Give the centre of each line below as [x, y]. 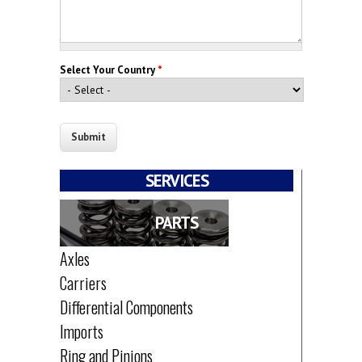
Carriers [83, 282]
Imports [82, 331]
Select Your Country [109, 69]
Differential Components [126, 307]
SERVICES [177, 180]
